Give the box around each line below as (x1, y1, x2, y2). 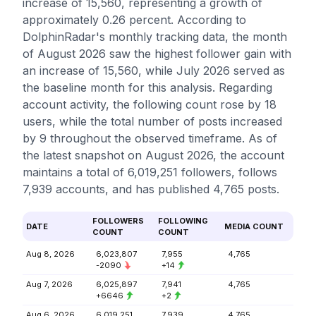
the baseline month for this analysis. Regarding (23, 80, 272, 95)
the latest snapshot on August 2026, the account (23, 148, 284, 162)
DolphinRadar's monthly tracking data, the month (23, 30, 287, 44)
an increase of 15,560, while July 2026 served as (23, 63, 285, 78)
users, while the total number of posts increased (23, 114, 282, 128)
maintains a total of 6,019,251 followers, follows (23, 165, 277, 179)
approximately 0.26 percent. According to (23, 13, 246, 27)
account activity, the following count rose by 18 (23, 97, 276, 111)
